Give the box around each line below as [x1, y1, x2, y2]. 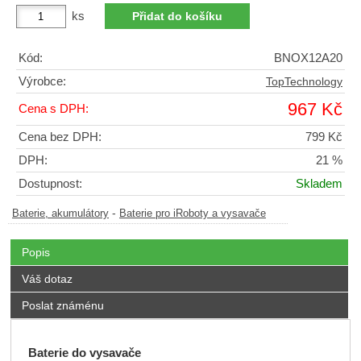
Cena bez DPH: [19, 131, 102, 144]
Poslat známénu [21, 299, 104, 313]
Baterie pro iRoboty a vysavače [119, 208, 266, 220]
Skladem [296, 177, 342, 191]
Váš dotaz [21, 272, 73, 286]
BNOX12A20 [274, 52, 342, 65]
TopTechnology [266, 76, 342, 89]
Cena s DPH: [19, 102, 89, 116]
